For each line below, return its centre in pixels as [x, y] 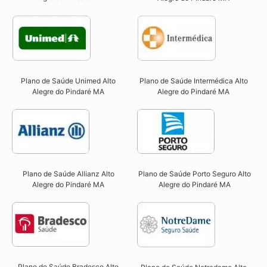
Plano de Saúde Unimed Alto [69, 81]
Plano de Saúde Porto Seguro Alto [195, 174]
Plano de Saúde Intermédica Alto [193, 81]
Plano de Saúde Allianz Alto [68, 174]
